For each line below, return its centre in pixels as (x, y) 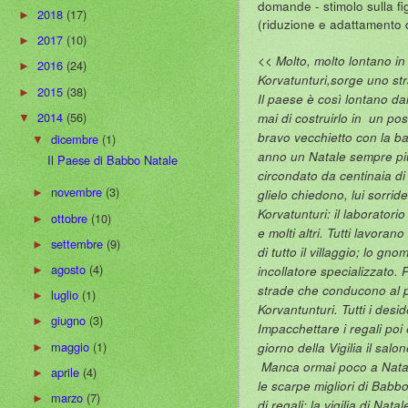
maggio (72, 346)
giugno (71, 321)
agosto (71, 269)
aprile (67, 372)
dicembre (77, 138)
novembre (79, 192)
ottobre (71, 218)
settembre (79, 243)
